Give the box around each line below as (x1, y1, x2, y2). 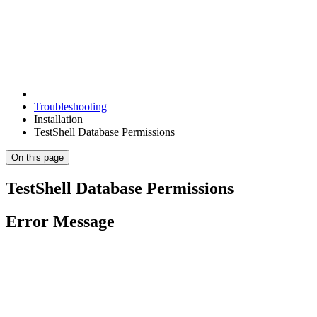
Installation (34, 113, 83, 125)
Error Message (6, 212, 115, 231)
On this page (11, 151, 64, 163)
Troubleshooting (34, 100, 107, 113)
